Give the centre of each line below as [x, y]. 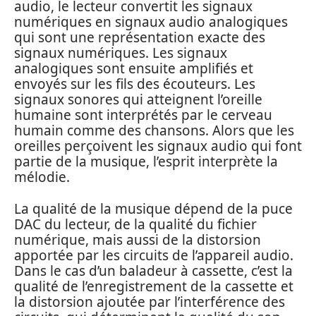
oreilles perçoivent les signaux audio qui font [158, 146]
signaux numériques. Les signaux [121, 53]
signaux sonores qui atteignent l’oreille [138, 100]
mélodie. [42, 177]
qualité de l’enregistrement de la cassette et [154, 286]
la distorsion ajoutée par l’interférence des [150, 302]
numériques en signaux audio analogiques [151, 22]
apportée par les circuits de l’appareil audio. [154, 255]
